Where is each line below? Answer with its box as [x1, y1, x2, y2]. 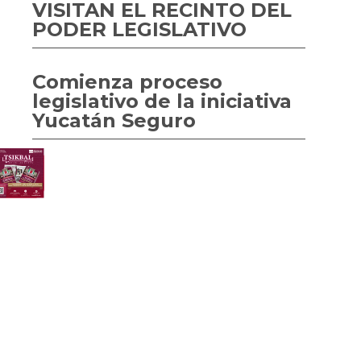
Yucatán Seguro [32, 109, 196, 132]
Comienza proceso [32, 70, 222, 93]
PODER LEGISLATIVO [32, 18, 247, 41]
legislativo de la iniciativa [32, 89, 292, 113]
